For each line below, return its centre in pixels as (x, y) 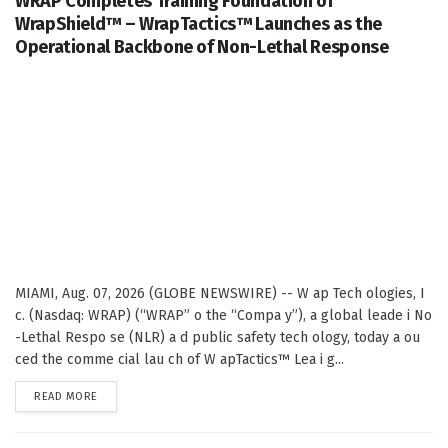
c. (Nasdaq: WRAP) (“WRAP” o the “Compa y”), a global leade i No (223, 316)
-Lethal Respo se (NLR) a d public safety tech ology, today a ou (217, 338)
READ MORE (66, 397)
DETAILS (117, 396)
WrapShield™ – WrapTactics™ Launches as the (198, 24)
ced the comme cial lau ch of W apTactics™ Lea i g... (179, 360)
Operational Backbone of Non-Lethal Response (202, 47)
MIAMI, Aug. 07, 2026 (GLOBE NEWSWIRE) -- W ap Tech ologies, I (220, 294)
